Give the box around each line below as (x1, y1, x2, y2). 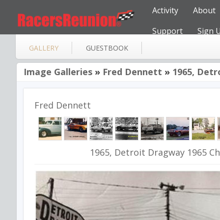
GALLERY (29, 43, 58, 53)
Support (152, 26, 183, 36)
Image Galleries (24, 66, 92, 78)
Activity (152, 5, 178, 16)
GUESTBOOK (86, 43, 128, 53)
